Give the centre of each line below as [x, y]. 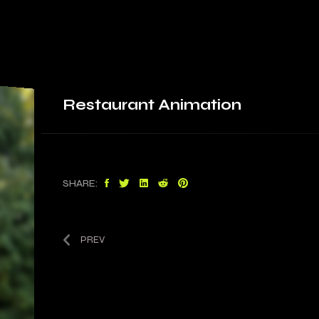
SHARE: [80, 183]
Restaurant [115, 105]
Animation [198, 105]
